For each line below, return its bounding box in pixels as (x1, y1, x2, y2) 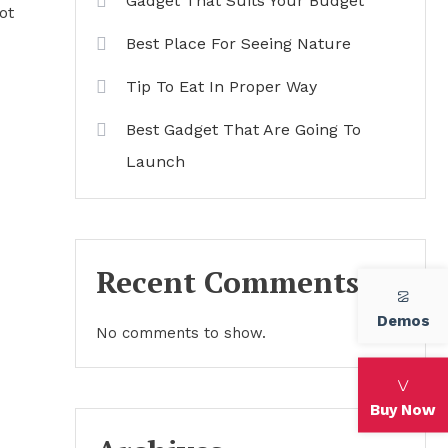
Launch (126, 152, 185, 171)
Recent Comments (96, 262, 359, 302)
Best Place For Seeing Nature (126, 34, 351, 53)
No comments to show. (96, 324, 266, 342)
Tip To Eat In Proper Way (126, 77, 317, 96)
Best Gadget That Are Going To (126, 120, 361, 139)
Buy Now (370, 400, 436, 419)
